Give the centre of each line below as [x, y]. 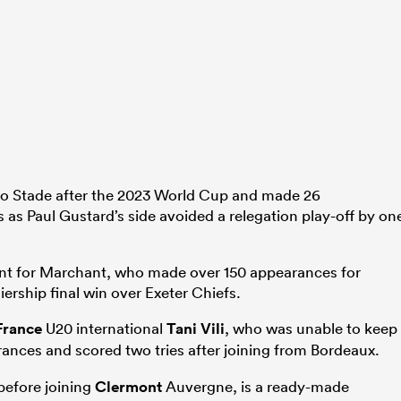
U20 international [104, 328]
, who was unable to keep [311, 328]
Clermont [128, 386]
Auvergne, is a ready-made [256, 386]
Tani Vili [196, 328]
